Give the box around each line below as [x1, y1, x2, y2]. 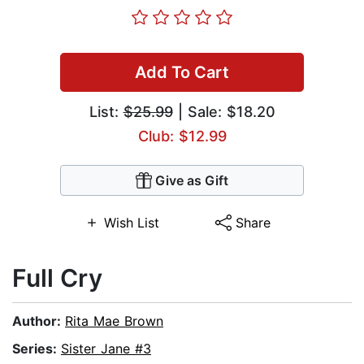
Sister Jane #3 [61, 340, 151, 357]
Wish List [103, 214, 159, 232]
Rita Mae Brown [65, 313, 163, 330]
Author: [12, 313, 65, 330]
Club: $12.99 [137, 128, 227, 145]
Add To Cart [135, 63, 229, 83]
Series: [12, 340, 61, 357]
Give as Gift [155, 172, 228, 189]
